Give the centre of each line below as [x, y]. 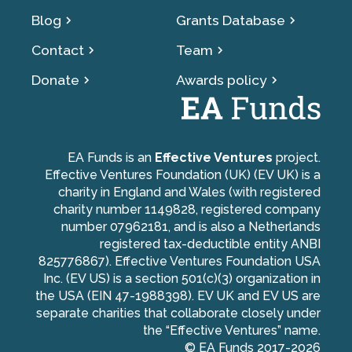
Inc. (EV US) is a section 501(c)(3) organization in [182, 279]
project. [298, 158]
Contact [58, 50]
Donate [55, 80]
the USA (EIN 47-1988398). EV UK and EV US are [178, 296]
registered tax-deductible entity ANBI [210, 244]
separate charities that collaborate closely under [178, 313]
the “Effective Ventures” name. [232, 331]
